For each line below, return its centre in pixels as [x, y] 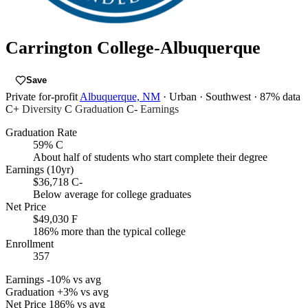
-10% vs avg [74, 280]
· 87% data [277, 97]
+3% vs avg [83, 292]
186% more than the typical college [109, 232]
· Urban [180, 97]
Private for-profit [42, 97]
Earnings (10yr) [40, 170]
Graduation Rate [41, 133]
